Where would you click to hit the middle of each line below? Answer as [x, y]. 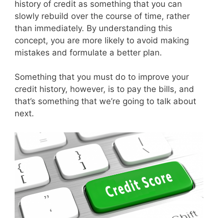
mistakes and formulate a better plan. [88, 52]
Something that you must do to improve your [102, 77]
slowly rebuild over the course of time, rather [102, 16]
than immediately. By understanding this [93, 28]
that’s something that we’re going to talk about [105, 101]
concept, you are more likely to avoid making [102, 40]
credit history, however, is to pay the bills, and [104, 89]
